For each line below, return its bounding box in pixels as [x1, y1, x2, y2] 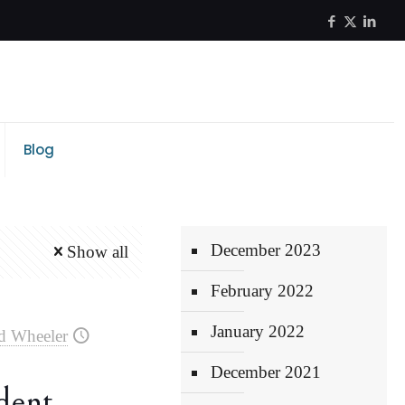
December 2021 [211, 363, 322, 381]
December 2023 [211, 240, 322, 259]
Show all [67, 242, 129, 261]
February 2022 [211, 281, 315, 300]
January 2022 [211, 322, 306, 341]
